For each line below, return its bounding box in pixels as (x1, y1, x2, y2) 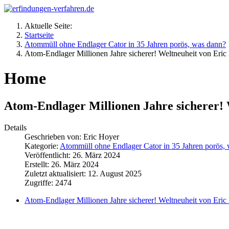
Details (4, 123, 27, 132)
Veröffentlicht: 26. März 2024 (25, 150, 120, 159)
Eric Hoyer (83, 132, 119, 141)
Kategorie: (25, 141, 60, 150)
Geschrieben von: (25, 132, 83, 141)
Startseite (25, 31, 54, 39)
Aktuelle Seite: (25, 21, 76, 30)
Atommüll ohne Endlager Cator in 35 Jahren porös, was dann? (25, 40, 226, 49)
